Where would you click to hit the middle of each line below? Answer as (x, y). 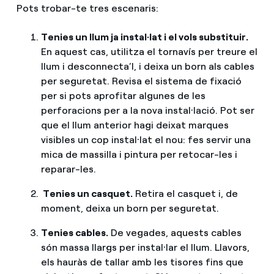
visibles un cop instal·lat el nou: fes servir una (146, 140)
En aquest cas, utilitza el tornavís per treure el (149, 52)
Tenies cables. (74, 233)
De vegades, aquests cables (175, 233)
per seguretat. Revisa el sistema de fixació (141, 81)
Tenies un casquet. (87, 194)
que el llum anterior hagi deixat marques (135, 125)
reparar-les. (68, 169)
